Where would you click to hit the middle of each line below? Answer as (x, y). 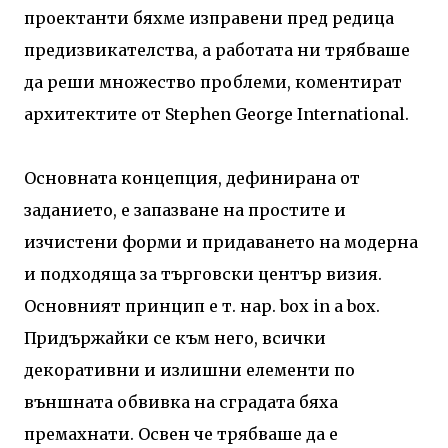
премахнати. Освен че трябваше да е (181, 433)
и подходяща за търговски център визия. (203, 273)
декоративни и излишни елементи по (189, 369)
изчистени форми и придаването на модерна (221, 241)
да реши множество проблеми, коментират (213, 81)
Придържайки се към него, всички (175, 337)
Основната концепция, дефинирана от (192, 177)
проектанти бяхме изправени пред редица (209, 17)
